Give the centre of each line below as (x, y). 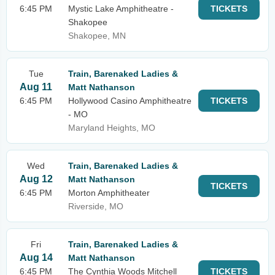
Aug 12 (36, 179)
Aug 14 (36, 258)
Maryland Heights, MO (112, 128)
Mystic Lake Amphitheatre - (121, 9)
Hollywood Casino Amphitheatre (130, 101)
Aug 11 (36, 87)
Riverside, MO (96, 206)
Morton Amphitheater (109, 193)
